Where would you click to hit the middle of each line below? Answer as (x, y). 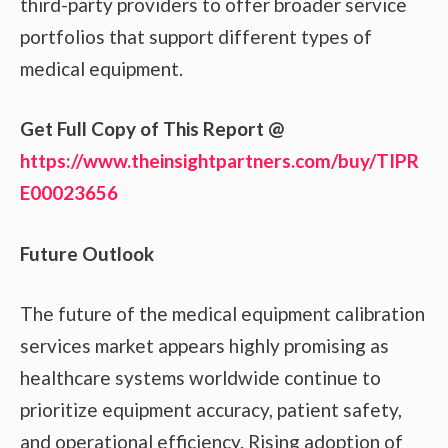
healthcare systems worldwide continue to (200, 378)
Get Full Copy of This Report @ (152, 129)
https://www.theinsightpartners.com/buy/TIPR (219, 161)
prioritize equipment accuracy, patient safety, (211, 410)
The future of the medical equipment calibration (222, 314)
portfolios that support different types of (196, 36)
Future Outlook (87, 253)
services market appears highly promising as (204, 346)
